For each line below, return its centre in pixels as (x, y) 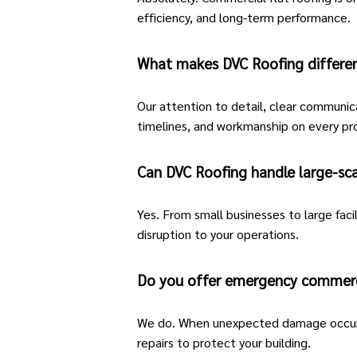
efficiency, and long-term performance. (244, 17)
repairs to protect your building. (224, 342)
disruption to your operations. (218, 234)
